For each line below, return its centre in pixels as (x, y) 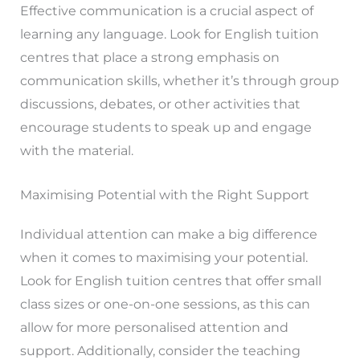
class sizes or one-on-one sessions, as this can (165, 304)
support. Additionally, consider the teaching (160, 350)
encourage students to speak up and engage (166, 127)
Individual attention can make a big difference (168, 234)
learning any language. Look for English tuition (169, 34)
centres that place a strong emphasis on (149, 57)
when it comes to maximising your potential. (164, 257)
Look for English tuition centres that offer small (170, 280)
